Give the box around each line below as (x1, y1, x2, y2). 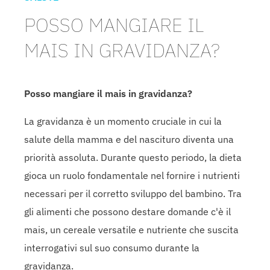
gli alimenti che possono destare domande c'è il (24, 205, 231, 218)
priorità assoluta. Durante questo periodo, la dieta (24, 151, 242, 163)
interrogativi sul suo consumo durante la (24, 241, 199, 254)
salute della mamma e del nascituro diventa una (24, 133, 234, 145)
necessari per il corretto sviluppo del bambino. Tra (24, 187, 242, 199)
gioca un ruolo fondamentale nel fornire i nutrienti (24, 169, 240, 181)
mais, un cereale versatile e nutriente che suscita (24, 223, 239, 236)
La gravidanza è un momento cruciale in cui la (24, 115, 222, 127)
